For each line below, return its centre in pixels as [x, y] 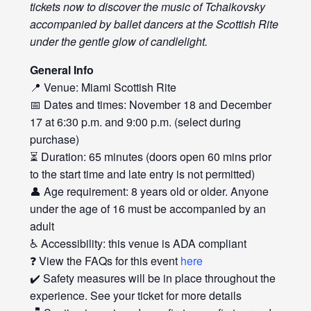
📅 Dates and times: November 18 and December [150, 105]
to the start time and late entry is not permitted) [142, 174]
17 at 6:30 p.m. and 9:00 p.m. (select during [135, 122]
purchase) [54, 140]
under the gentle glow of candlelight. [118, 42]
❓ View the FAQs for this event [105, 261]
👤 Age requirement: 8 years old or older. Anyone [149, 192]
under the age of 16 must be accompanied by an [148, 209]
